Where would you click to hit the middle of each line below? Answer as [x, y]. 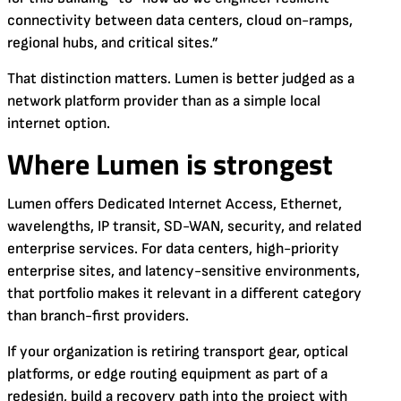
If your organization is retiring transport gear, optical [178, 351]
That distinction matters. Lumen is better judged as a [181, 78]
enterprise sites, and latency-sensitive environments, [183, 271]
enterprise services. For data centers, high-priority [173, 248]
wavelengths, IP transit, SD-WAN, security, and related [184, 226]
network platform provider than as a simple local [164, 101]
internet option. [59, 123]
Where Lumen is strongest [170, 163]
